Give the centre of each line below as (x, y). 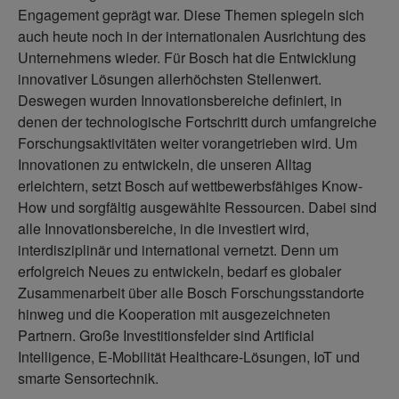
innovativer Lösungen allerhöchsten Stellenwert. (170, 79)
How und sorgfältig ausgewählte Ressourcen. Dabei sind (197, 208)
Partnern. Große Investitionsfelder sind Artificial (166, 336)
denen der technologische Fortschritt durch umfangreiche (197, 122)
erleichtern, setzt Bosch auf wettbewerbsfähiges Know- (190, 186)
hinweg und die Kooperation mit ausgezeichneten (174, 314)
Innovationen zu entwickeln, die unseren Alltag (165, 165)
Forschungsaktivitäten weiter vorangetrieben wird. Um (187, 143)
